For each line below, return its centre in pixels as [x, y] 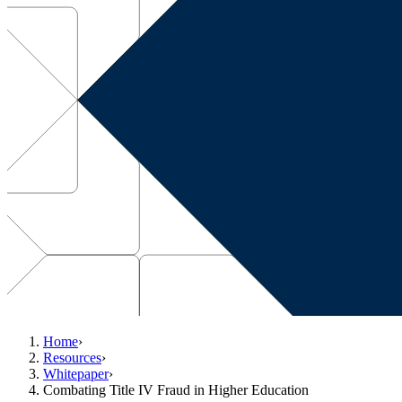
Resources [72, 357]
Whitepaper [76, 373]
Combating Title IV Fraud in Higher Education [176, 389]
